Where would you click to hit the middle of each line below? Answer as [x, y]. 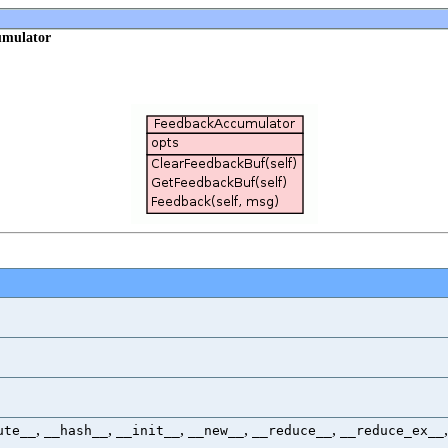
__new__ [216, 430]
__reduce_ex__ [392, 430]
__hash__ [76, 430]
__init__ [148, 430]
